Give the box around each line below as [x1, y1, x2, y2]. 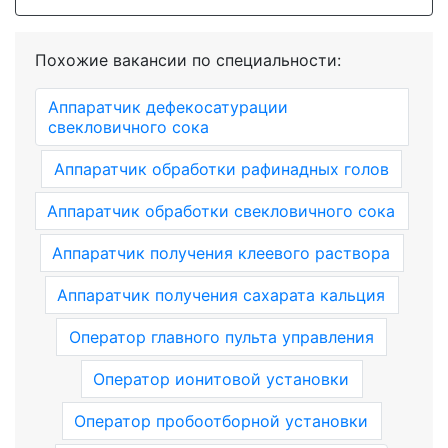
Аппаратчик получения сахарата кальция [57, 285, 386, 305]
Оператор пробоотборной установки [74, 411, 369, 431]
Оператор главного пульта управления [69, 327, 374, 347]
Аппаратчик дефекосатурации [48, 97, 288, 117]
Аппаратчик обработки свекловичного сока [47, 201, 396, 221]
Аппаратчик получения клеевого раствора [52, 243, 391, 263]
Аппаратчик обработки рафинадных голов [54, 159, 389, 179]
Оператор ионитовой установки [93, 369, 350, 389]
